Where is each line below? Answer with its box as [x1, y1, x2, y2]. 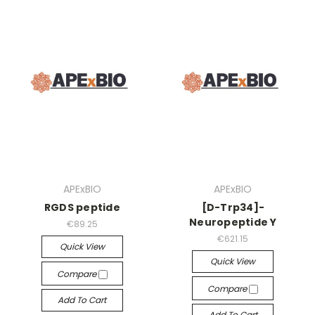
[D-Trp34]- [201, 200, 264, 214]
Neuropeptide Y [189, 215, 277, 229]
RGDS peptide [44, 200, 120, 214]
